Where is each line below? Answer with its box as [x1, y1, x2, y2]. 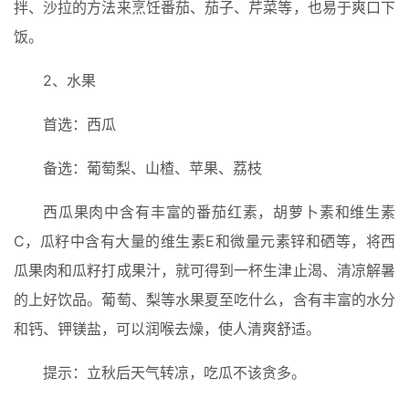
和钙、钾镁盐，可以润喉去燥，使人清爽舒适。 [14, 320, 320, 339]
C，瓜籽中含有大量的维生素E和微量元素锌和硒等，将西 [14, 232, 395, 251]
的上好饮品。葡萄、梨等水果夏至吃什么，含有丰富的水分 [14, 290, 395, 309]
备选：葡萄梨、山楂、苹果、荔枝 [43, 159, 262, 178]
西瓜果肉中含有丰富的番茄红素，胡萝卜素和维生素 [43, 203, 395, 222]
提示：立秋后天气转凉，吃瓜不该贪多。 [43, 363, 306, 383]
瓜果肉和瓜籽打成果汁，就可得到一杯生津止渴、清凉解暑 [14, 261, 395, 280]
